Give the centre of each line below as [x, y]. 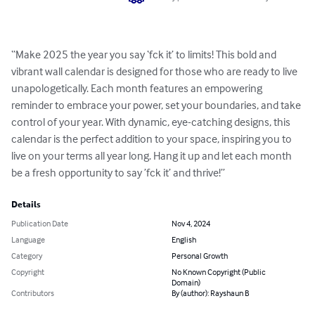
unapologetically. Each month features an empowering [138, 88]
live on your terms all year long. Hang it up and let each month [153, 156]
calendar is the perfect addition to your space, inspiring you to [153, 139]
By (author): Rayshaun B [210, 293]
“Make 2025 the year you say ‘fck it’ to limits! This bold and [145, 54]
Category [27, 256]
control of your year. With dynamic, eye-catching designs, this [152, 122]
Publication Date [40, 224]
